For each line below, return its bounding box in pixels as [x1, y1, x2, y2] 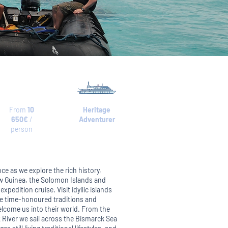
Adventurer [78, 115, 115, 124]
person [10, 125, 33, 133]
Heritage [83, 105, 110, 114]
